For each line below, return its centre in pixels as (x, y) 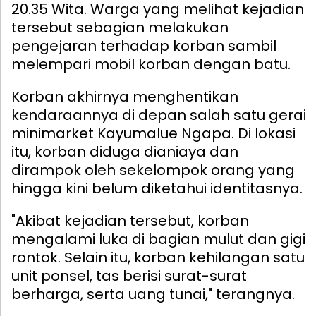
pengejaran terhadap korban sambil (144, 45)
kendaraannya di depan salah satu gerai (159, 115)
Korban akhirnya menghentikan (125, 96)
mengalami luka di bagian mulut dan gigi (158, 239)
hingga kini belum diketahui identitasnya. (157, 188)
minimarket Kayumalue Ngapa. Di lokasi (153, 133)
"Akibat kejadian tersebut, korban (130, 220)
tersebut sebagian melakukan (120, 27)
